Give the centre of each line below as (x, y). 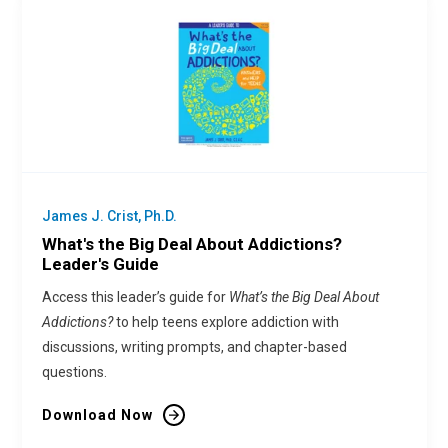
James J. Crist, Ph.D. (109, 216)
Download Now (97, 415)
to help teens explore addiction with (225, 322)
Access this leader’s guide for (135, 297)
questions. (74, 372)
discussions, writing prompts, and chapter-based (194, 347)
